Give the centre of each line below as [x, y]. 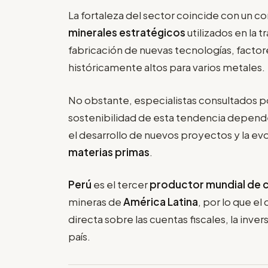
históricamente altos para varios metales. [167, 67]
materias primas [109, 152]
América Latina [161, 202]
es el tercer [121, 185]
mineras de [96, 202]
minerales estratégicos [128, 33]
